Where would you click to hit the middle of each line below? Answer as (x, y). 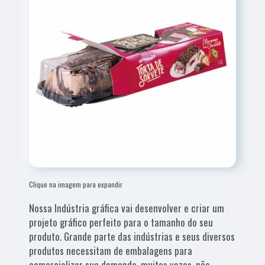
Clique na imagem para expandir (76, 184)
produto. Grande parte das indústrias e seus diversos (132, 236)
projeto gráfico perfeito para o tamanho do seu (121, 222)
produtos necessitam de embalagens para (111, 250)
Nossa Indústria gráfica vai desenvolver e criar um (127, 208)
